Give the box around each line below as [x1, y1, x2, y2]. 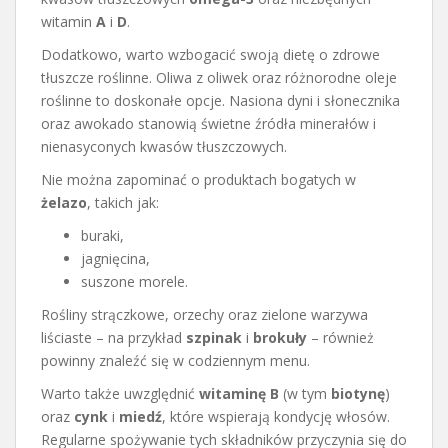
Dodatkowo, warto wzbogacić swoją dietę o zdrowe [41, 44, 380, 64]
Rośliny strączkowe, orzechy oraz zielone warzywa [41, 304, 368, 324]
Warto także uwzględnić [41, 383, 199, 403]
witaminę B [199, 383, 279, 403]
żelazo [41, 192, 87, 212]
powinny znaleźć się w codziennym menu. [41, 350, 310, 370]
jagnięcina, [81, 248, 150, 268]
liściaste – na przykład [41, 327, 186, 347]
